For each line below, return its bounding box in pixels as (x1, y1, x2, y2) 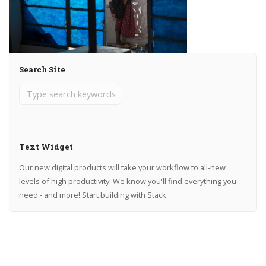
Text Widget (18, 141, 73, 151)
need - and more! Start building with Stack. (18, 189, 168, 200)
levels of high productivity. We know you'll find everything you (18, 175, 236, 186)
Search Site (18, 64, 65, 74)
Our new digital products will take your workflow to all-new (18, 161, 226, 173)
